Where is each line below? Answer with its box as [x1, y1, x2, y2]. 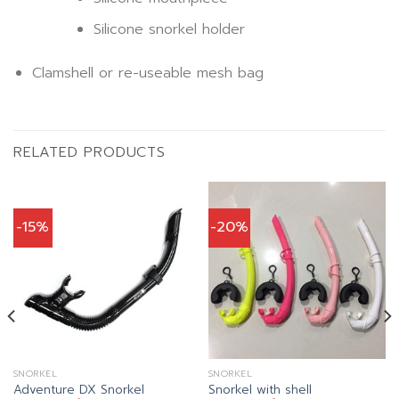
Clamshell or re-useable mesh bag [31, 61, 264, 84]
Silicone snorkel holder [93, 18, 245, 40]
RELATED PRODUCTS [13, 141, 166, 163]
